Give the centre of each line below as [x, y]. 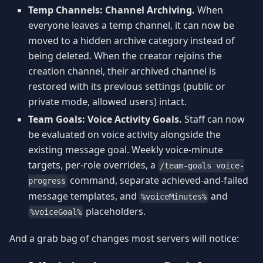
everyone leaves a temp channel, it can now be [131, 26]
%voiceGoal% [56, 212]
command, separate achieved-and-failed [158, 181]
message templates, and [84, 196]
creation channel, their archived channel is [122, 71]
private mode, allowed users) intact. [107, 102]
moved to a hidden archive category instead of [131, 41]
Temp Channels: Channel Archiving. [112, 10]
